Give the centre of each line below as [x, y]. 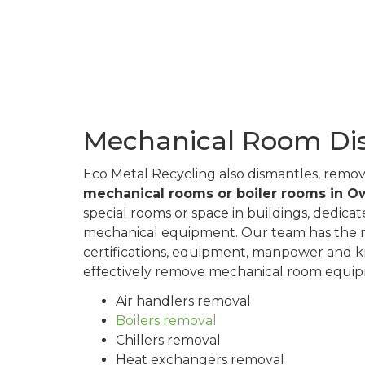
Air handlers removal [183, 301]
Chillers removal [168, 341]
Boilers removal [166, 321]
